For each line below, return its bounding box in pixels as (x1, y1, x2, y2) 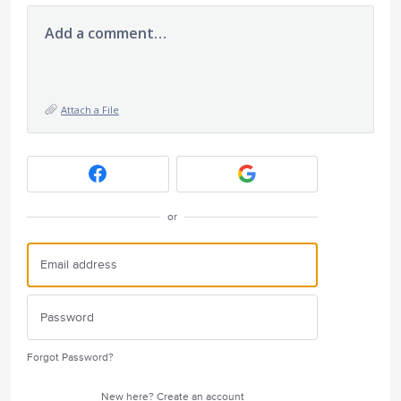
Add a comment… (45, 22, 166, 43)
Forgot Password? (27, 350, 114, 364)
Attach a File (61, 102, 119, 116)
